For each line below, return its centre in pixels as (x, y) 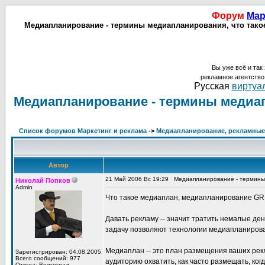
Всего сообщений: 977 (48, 258)
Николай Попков (43, 180)
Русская (213, 86)
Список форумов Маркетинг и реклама (83, 131)
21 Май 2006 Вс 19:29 (137, 179)
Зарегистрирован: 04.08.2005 (58, 252)
